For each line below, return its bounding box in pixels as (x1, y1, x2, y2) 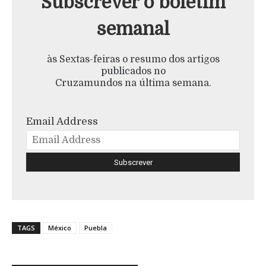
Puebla (84, 223, 107, 232)
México (48, 223, 71, 232)
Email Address (26, 115, 98, 127)
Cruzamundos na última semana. (55, 77, 211, 88)
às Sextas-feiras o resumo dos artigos (46, 53, 220, 65)
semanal (96, 18, 170, 39)
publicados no (100, 65, 166, 77)
